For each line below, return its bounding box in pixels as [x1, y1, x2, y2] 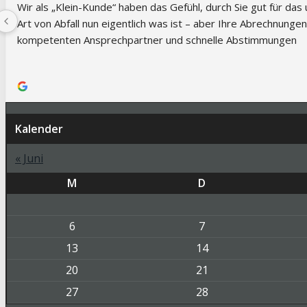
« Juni [15, 150, 43, 166]
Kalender [15, 121, 63, 136]
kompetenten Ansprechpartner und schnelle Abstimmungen [17, 32, 297, 47]
